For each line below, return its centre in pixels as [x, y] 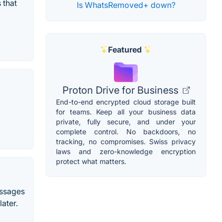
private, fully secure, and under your [126, 121]
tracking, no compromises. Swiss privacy [126, 141]
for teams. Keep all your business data [126, 111]
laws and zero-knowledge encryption [126, 151]
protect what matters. [91, 161]
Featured [125, 49]
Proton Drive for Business [121, 90]
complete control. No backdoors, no [126, 131]
